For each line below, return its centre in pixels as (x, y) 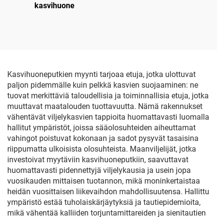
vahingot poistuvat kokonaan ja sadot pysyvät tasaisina (103, 138)
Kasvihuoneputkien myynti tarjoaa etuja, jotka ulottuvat (101, 74)
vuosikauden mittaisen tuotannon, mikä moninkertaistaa (104, 181)
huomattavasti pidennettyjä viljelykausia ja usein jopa (99, 170)
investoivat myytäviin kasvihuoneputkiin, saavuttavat (98, 160)
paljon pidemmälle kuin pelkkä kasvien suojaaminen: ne (103, 85)
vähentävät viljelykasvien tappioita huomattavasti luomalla (108, 117)
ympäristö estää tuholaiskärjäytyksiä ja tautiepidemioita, (104, 202)
